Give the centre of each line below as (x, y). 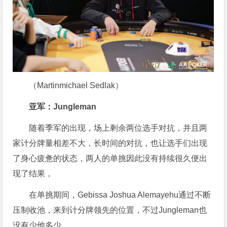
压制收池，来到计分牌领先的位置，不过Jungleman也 (110, 210)
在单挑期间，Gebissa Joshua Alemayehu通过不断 (120, 195)
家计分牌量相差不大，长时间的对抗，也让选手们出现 (110, 143)
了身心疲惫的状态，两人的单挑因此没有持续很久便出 (110, 159)
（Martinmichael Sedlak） (76, 86)
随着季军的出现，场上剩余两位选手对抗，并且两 (118, 128)
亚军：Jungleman (63, 107)
